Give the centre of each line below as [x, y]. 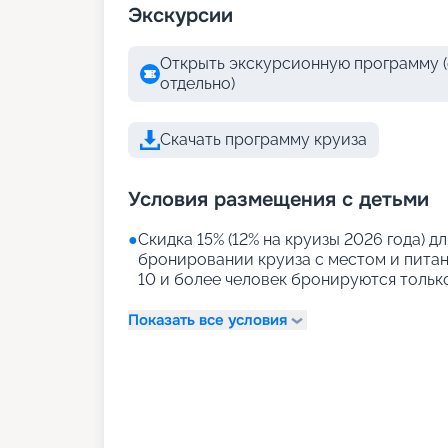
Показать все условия [207, 319]
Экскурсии [180, 15]
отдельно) [197, 83]
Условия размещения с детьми [278, 199]
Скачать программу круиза [263, 139]
